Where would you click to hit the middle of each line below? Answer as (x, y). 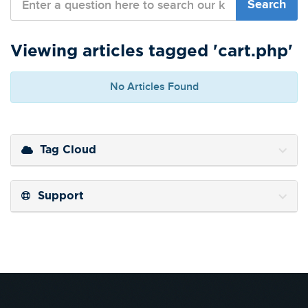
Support (57, 196)
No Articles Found (154, 87)
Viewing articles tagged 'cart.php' (152, 52)
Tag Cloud (65, 150)
